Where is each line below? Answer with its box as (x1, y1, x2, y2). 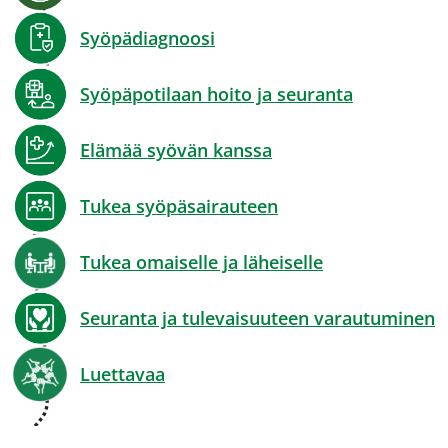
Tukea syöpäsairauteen (80, 194, 278, 218)
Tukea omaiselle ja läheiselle (80, 250, 323, 274)
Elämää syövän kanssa (80, 138, 272, 162)
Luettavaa (80, 362, 165, 386)
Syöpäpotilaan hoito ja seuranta (80, 82, 353, 106)
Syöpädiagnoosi (80, 26, 215, 50)
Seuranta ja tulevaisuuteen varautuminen (80, 306, 435, 330)
